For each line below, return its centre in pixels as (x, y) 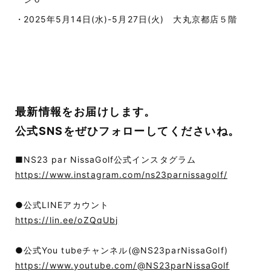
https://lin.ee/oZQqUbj (67, 220)
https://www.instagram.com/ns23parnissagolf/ (121, 174)
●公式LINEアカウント (62, 204)
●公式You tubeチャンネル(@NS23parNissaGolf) (121, 250)
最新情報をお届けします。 (85, 111)
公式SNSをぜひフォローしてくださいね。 (127, 131)
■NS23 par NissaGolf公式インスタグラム (106, 159)
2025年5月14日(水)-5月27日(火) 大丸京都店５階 (130, 19)
